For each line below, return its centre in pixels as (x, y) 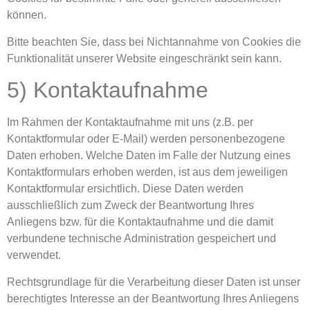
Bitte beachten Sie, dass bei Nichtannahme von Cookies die (154, 42)
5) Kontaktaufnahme (108, 90)
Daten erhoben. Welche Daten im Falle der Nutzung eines (149, 156)
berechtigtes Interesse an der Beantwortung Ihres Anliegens (153, 298)
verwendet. (34, 255)
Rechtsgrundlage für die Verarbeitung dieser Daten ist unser (154, 282)
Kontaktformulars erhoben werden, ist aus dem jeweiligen (147, 172)
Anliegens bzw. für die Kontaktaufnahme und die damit (140, 222)
